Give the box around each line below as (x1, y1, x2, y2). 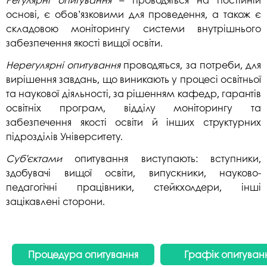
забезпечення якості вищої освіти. (6, 36, 163, 50)
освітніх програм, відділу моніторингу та (6, 100, 261, 114)
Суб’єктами (6, 151, 62, 165)
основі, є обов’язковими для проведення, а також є (6, 7, 261, 21)
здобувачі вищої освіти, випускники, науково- (6, 165, 261, 179)
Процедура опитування (28, 247, 138, 262)
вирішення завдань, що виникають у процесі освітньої (6, 72, 261, 86)
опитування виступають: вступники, (62, 151, 261, 165)
